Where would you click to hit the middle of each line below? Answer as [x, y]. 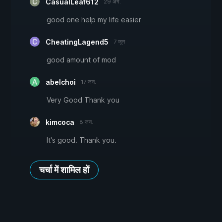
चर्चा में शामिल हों [64, 170]
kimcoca [60, 122]
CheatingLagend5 [77, 42]
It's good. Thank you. [82, 140]
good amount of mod [81, 60]
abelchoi [61, 82]
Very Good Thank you [83, 100]
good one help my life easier [94, 20]
